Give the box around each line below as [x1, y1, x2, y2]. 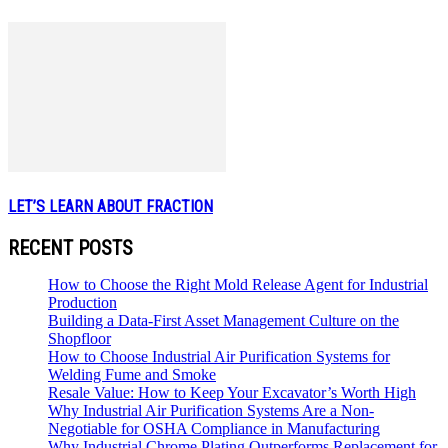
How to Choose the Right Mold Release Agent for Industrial [48, 275, 428, 293]
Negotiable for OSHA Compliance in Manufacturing [48, 419, 380, 437]
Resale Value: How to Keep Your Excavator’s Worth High [48, 383, 416, 401]
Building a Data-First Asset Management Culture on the [48, 311, 399, 329]
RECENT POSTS [8, 235, 133, 260]
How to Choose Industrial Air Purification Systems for [48, 347, 390, 365]
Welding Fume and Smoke [48, 365, 216, 383]
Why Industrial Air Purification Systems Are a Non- [48, 401, 374, 419]
